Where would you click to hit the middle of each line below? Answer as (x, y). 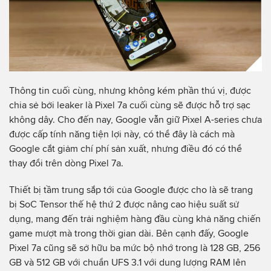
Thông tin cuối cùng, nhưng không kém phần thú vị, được (130, 90)
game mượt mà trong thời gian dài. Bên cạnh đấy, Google (129, 233)
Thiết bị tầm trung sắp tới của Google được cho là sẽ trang (131, 189)
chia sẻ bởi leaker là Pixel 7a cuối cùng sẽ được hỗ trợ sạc (130, 105)
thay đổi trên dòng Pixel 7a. (66, 163)
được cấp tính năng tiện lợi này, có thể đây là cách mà (122, 134)
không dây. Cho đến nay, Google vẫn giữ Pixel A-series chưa (135, 119)
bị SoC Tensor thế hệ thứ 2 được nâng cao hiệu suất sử (124, 204)
